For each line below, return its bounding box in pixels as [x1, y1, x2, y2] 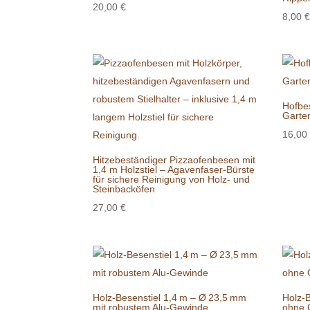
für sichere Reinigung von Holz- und [93, 174, 250, 185]
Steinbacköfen [93, 183, 156, 195]
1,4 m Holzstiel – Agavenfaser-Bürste [93, 164, 255, 176]
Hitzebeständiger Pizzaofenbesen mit [93, 154, 256, 166]
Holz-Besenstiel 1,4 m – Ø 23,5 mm [93, 292, 247, 304]
